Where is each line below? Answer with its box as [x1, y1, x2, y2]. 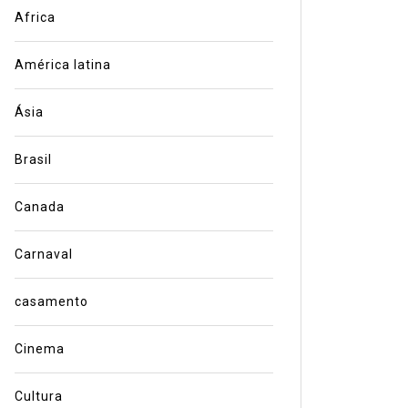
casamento [14, 294, 88, 310]
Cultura [14, 389, 63, 404]
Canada [14, 199, 65, 215]
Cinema [14, 342, 65, 357]
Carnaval [14, 247, 73, 262]
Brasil [14, 152, 52, 168]
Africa [14, 10, 56, 25]
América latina [14, 57, 111, 73]
